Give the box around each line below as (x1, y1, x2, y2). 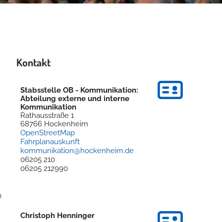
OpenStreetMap (20, 128, 75, 137)
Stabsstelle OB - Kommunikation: (20, 85, 139, 94)
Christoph (20, 211, 55, 220)
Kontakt (16, 55, 51, 69)
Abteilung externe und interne (20, 94, 130, 103)
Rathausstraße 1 (20, 111, 74, 119)
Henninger (57, 211, 95, 220)
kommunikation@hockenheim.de (20, 146, 134, 155)
